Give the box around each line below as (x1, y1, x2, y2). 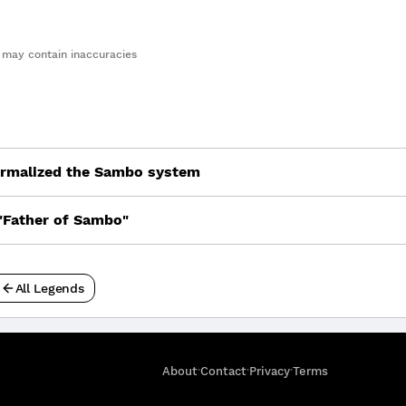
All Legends (14, 281, 84, 295)
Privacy (249, 364, 290, 378)
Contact (200, 364, 246, 378)
